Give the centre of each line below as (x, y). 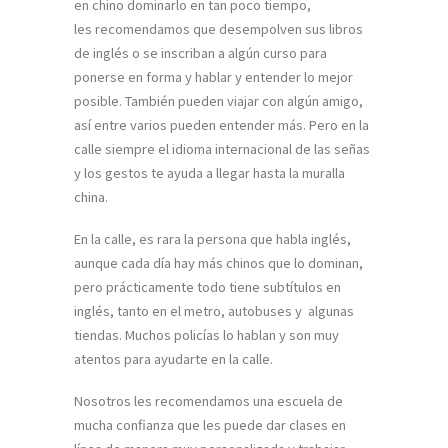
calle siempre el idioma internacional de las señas (222, 148)
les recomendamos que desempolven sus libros (218, 28)
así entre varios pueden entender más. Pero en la (221, 124)
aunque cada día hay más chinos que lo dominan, (218, 263)
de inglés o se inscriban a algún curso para (200, 52)
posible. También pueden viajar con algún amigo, (218, 100)
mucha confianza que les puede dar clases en (210, 425)
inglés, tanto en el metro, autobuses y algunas (214, 311)
